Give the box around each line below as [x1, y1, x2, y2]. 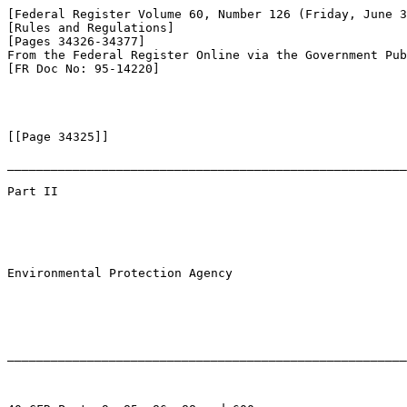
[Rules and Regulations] [7, 21, 174, 35]
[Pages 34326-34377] [7, 35, 145, 48]
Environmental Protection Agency [7, 266, 233, 280]
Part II [7, 184, 58, 198]
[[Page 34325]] [7, 130, 109, 144]
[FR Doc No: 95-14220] [7, 62, 160, 75]
